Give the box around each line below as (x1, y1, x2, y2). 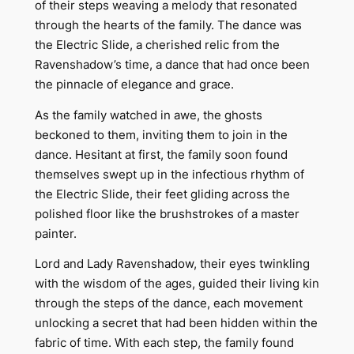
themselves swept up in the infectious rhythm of (34, 167, 304, 182)
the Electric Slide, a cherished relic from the (34, 38, 280, 53)
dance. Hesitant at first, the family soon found (34, 147, 288, 162)
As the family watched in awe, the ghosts (34, 107, 262, 122)
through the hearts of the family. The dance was (34, 18, 302, 33)
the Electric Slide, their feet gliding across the (34, 186, 290, 201)
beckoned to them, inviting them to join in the (34, 127, 288, 142)
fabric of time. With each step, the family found (34, 336, 294, 350)
